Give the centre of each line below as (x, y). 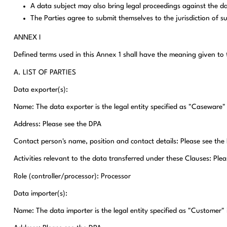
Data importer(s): (40, 193)
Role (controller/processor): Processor (72, 176)
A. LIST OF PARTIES (45, 72)
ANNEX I (27, 38)
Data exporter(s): (41, 89)
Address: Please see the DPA (57, 124)
